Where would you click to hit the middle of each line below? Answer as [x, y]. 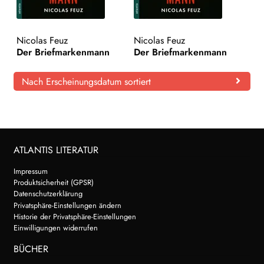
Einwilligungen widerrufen [55, 228]
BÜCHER [31, 249]
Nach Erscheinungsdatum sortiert [86, 81]
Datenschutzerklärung [48, 194]
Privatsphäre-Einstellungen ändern [67, 205]
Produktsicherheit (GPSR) [53, 183]
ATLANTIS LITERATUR [56, 150]
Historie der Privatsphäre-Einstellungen [75, 216]
